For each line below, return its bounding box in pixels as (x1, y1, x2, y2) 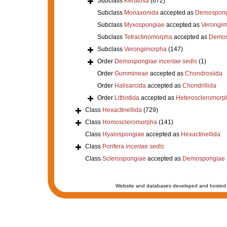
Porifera (102, 142, 126, 150)
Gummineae (114, 69, 148, 77)
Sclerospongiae (102, 155, 146, 162)
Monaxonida (124, 9, 159, 16)
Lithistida (114, 94, 139, 101)
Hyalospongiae (102, 130, 144, 138)
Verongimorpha (124, 45, 167, 53)
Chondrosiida (184, 69, 222, 77)
